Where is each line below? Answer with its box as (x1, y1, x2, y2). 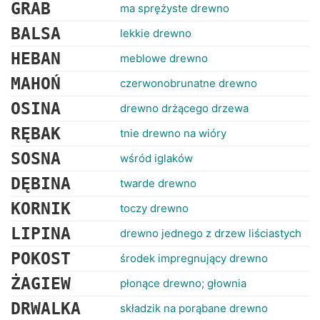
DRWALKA (11, 299, 81, 318)
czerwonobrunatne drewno (120, 76, 257, 90)
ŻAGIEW (11, 274, 71, 293)
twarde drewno (120, 176, 196, 190)
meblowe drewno (120, 51, 208, 65)
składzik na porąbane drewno (120, 301, 268, 315)
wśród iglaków (120, 151, 193, 165)
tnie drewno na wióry (120, 126, 226, 140)
